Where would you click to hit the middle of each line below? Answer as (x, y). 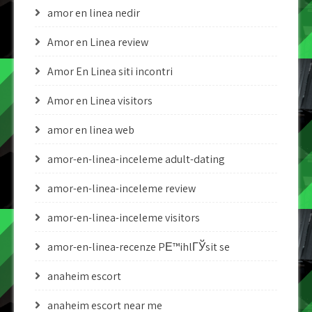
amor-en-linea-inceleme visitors (124, 218)
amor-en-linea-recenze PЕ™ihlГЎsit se (139, 247)
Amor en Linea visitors (100, 101)
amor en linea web (91, 130)
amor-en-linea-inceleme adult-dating (136, 159)
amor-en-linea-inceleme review (122, 188)
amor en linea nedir (94, 13)
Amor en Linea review (98, 42)
